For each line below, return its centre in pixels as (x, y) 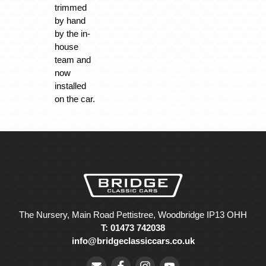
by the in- (72, 34)
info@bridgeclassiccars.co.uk (133, 240)
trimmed (70, 8)
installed (70, 86)
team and (72, 60)
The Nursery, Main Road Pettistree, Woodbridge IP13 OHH (133, 214)
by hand (70, 21)
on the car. (75, 99)
